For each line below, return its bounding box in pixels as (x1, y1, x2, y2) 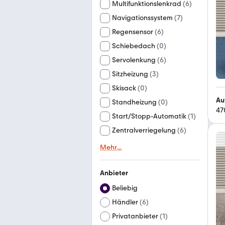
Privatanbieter (112, 212, 158, 220)
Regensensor (112, 28, 153, 36)
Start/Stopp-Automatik (112, 112, 186, 121)
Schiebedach (112, 42, 155, 50)
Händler (112, 198, 138, 206)
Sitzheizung (112, 70, 148, 78)
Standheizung (112, 98, 157, 106)
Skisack (112, 84, 136, 92)
